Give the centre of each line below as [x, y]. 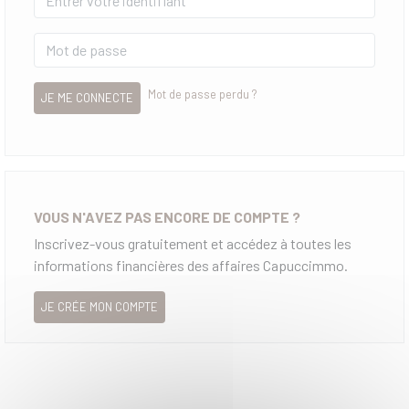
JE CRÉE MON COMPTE [100, 306]
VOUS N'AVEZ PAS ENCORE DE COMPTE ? [167, 216]
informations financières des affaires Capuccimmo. [191, 265]
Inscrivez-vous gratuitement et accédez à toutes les [193, 243]
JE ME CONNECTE [87, 97]
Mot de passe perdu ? [203, 94]
